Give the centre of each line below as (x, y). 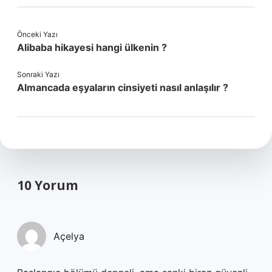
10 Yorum (48, 185)
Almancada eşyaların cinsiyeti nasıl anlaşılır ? (123, 87)
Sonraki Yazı (38, 74)
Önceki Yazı (37, 34)
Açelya (69, 236)
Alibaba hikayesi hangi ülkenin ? (92, 47)
